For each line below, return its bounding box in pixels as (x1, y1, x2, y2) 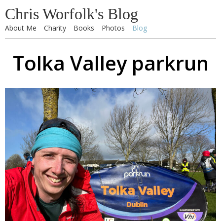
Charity (44, 23, 66, 33)
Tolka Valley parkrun (12, 49, 209, 76)
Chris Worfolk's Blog (5, 5, 138, 23)
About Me (5, 23, 37, 33)
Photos (102, 23, 125, 33)
